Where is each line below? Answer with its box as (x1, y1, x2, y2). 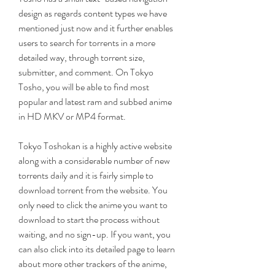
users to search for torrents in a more (18, 36, 155, 50)
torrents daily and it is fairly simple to (18, 168, 153, 182)
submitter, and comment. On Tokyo (18, 65, 153, 79)
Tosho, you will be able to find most (18, 80, 149, 94)
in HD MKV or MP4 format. (18, 109, 126, 123)
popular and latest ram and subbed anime (18, 95, 172, 109)
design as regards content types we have (18, 6, 167, 20)
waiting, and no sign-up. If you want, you (18, 227, 171, 241)
